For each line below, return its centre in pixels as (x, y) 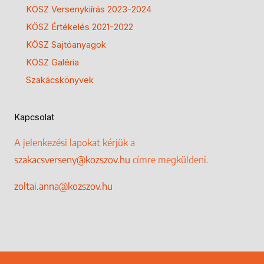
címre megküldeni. (169, 160)
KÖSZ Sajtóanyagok (66, 45)
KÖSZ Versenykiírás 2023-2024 (89, 10)
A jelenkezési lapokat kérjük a (75, 143)
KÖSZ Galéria (52, 63)
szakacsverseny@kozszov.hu (72, 160)
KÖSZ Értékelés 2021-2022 (80, 27)
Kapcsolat (34, 118)
